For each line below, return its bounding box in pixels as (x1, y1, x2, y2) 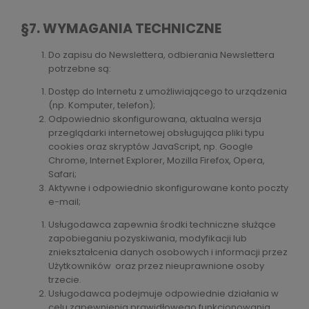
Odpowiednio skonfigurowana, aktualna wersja (48, 112, 261, 126)
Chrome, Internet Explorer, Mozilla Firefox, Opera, (48, 153, 265, 167)
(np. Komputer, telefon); (48, 98, 155, 112)
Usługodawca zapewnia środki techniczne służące (48, 217, 276, 231)
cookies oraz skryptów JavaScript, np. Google (48, 139, 253, 153)
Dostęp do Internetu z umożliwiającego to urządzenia (48, 84, 287, 98)
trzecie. (48, 272, 81, 286)
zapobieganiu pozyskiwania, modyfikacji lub (48, 231, 247, 245)
